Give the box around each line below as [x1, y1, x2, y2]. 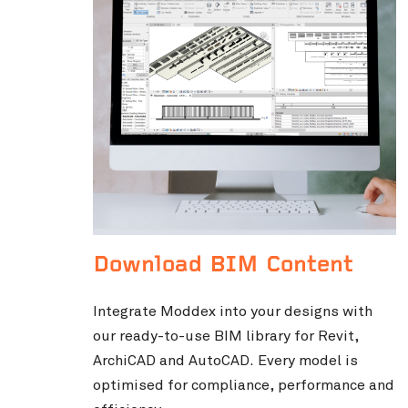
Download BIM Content [93, 254, 353, 279]
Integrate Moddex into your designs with [93, 302, 372, 321]
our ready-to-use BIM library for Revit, [93, 327, 359, 346]
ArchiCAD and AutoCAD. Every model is [93, 352, 358, 371]
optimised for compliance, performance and [93, 376, 394, 395]
